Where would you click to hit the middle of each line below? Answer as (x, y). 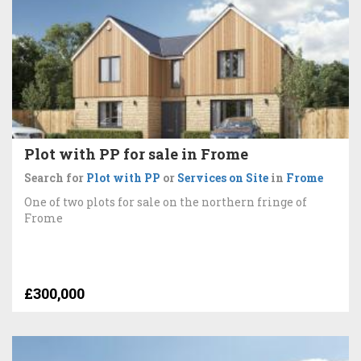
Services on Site (223, 177)
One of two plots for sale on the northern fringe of (166, 201)
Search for (55, 177)
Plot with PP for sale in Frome (136, 154)
